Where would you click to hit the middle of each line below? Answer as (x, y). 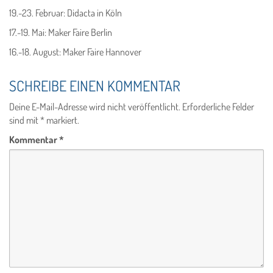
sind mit (25, 120)
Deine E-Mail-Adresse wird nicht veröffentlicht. (95, 107)
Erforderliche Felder (218, 107)
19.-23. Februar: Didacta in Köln (66, 13)
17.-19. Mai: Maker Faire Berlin (61, 33)
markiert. (62, 120)
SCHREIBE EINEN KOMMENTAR (95, 86)
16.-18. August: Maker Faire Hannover (75, 52)
